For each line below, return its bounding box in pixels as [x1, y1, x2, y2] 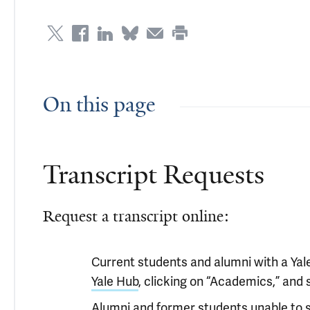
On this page [43, 91, 155, 118]
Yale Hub [91, 273, 138, 289]
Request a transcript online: [43, 206, 229, 226]
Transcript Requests [43, 158, 264, 192]
